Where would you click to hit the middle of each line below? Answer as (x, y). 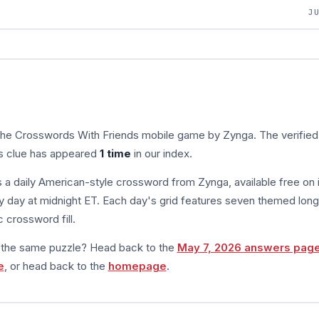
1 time (115, 153)
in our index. (161, 153)
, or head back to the (56, 266)
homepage (137, 266)
